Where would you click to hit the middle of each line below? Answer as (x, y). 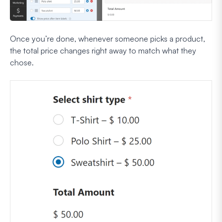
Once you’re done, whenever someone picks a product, (108, 38)
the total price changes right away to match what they (103, 50)
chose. (22, 62)
